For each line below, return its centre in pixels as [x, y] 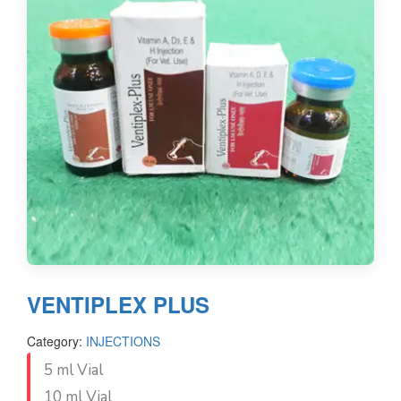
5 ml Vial [73, 370]
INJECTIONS [123, 341]
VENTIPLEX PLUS [118, 304]
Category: [56, 341]
